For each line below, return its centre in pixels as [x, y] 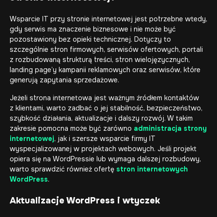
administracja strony [170, 128]
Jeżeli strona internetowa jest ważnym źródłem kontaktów [104, 98]
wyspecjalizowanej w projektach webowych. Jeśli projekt [103, 149]
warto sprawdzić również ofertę [63, 169]
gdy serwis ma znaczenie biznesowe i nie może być [93, 29]
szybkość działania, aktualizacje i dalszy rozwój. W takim [101, 118]
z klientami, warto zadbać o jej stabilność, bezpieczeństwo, [106, 108]
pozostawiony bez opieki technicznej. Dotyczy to [90, 39]
